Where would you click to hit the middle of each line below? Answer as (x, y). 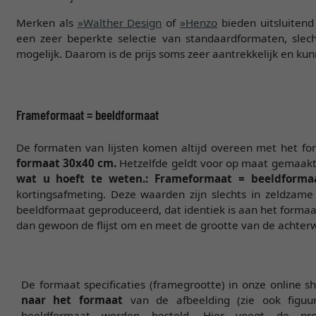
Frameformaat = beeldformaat (87, 114)
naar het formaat (72, 299)
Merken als (47, 22)
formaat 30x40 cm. (66, 163)
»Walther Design (120, 22)
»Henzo (199, 22)
